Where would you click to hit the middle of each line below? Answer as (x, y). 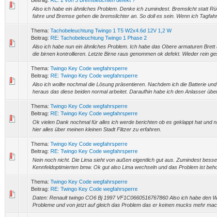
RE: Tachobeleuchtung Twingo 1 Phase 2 (99, 38)
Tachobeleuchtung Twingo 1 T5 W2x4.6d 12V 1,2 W (111, 31)
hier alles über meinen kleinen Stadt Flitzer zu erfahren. (97, 129)
